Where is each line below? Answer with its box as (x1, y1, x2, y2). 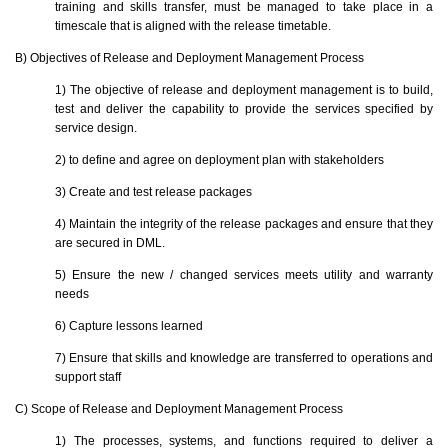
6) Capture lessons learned (55, 318, 203, 333)
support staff (55, 369, 121, 384)
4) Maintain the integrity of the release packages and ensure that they (55, 216, 433, 231)
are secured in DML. (55, 235, 165, 250)
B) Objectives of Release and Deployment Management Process (15, 50, 364, 65)
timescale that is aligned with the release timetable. (55, 18, 331, 33)
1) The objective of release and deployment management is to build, (55, 82, 433, 97)
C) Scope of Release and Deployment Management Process (15, 401, 343, 416)
